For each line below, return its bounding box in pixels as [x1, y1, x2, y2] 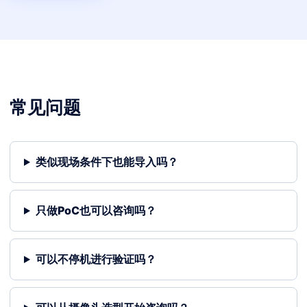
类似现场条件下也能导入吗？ [35, 155, 178, 169]
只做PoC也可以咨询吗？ [35, 204, 156, 217]
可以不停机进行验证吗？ [35, 252, 156, 266]
